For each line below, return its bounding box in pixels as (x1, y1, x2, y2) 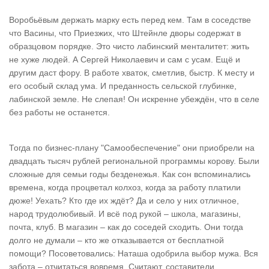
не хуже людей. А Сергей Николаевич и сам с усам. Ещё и (9, 55, 240, 64)
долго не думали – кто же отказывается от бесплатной (9, 235, 224, 245)
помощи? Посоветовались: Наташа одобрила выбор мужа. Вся (9, 249, 258, 258)
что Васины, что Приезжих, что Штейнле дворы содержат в (9, 28, 241, 38)
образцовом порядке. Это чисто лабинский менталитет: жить (9, 41, 249, 51)
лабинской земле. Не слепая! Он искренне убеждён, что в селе (9, 94, 259, 104)
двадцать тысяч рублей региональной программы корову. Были (9, 156, 259, 166)
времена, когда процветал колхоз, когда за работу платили (9, 183, 241, 192)
